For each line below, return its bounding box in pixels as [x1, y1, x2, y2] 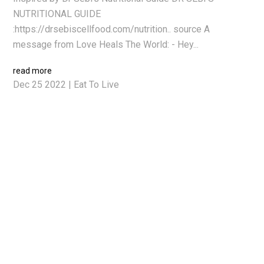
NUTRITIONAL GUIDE [13, 8, 101, 19]
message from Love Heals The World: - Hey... [13, 39, 199, 50]
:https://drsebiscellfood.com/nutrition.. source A [13, 24, 210, 35]
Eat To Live [74, 79, 120, 90]
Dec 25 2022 [13, 79, 67, 90]
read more [13, 66, 52, 75]
